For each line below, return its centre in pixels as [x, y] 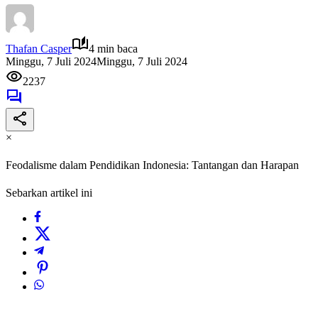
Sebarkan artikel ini [49, 193]
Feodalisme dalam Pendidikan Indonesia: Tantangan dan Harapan [152, 165]
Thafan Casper [39, 48]
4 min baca [113, 48]
